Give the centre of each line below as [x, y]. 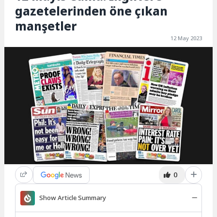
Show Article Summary [72, 198]
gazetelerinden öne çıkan [92, 11]
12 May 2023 [186, 38]
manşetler [46, 26]
